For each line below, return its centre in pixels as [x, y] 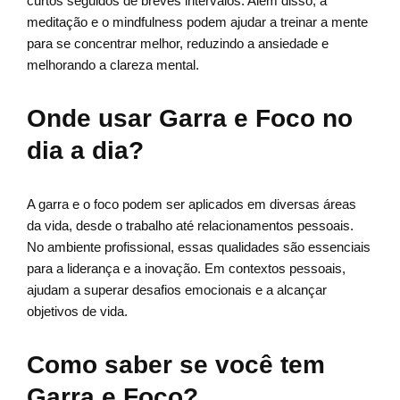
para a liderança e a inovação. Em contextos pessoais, [186, 269]
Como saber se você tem [176, 365]
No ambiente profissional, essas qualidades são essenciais [199, 247]
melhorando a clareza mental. [113, 65]
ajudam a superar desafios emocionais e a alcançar [177, 290]
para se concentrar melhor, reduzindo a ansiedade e [178, 44]
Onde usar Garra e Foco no [190, 119]
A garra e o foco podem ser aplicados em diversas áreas [192, 204]
